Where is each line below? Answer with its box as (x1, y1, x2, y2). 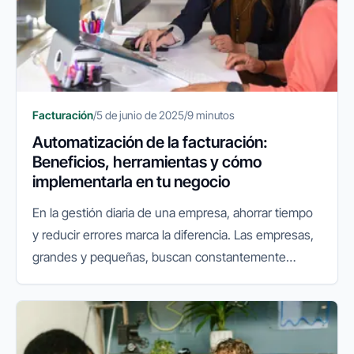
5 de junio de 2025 (96, 108, 184, 122)
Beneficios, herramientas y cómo (32, 153, 262, 172)
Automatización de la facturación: (32, 133, 268, 153)
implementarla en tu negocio (32, 172, 230, 192)
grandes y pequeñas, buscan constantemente (32, 249, 286, 265)
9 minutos (187, 108, 235, 122)
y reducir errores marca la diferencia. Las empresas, (32, 227, 314, 243)
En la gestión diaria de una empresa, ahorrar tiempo (32, 205, 313, 221)
